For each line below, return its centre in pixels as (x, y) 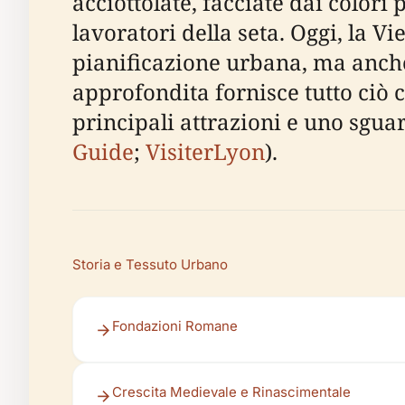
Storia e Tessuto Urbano (150, 264)
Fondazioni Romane (175, 326)
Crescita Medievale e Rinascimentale (231, 392)
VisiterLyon (205, 151)
